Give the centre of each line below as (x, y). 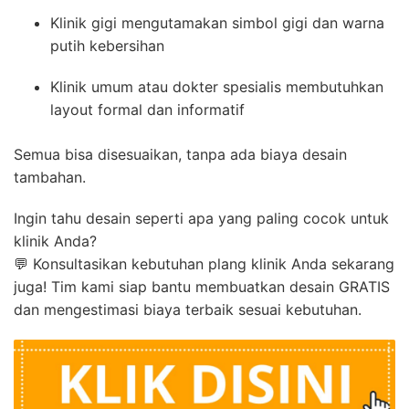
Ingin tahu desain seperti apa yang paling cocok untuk (201, 218)
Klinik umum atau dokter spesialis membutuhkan (217, 86)
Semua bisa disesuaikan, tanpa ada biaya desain (180, 154)
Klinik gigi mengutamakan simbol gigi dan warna (217, 22)
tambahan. (50, 177)
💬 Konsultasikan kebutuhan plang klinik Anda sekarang (204, 263)
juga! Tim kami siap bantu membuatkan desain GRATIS (202, 286)
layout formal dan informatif (147, 109)
